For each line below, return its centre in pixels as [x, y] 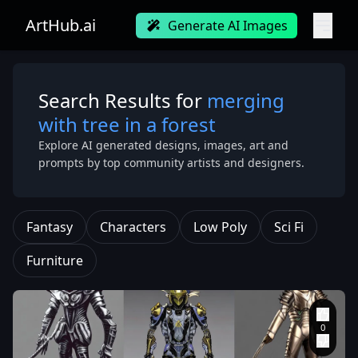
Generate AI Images [228, 26]
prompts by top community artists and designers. [171, 163]
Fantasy [50, 227]
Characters [133, 227]
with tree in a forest [127, 124]
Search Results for [123, 100]
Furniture [55, 261]
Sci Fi [289, 227]
